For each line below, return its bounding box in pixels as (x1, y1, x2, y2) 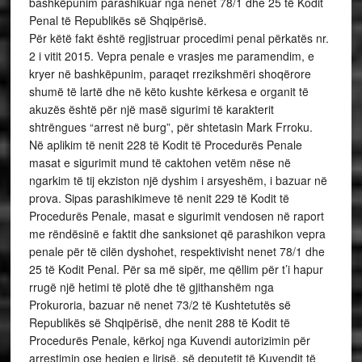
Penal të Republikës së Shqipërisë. (28, 12, 207, 28)
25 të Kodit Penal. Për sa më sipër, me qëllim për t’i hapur (28, 261, 323, 277)
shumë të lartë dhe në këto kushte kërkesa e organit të (28, 83, 309, 99)
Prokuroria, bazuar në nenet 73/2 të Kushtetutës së (28, 297, 291, 313)
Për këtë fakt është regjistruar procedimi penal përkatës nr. (28, 30, 329, 46)
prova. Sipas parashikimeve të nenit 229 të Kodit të (28, 190, 289, 206)
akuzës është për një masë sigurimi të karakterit (28, 101, 274, 117)
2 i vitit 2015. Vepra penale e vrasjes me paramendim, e (28, 48, 314, 64)
